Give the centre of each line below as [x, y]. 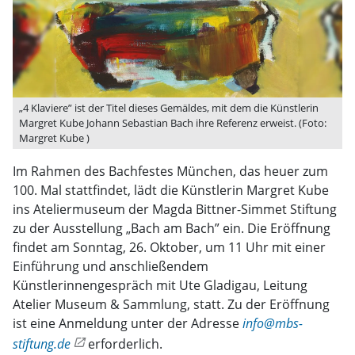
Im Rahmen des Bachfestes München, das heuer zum [170, 171]
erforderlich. [124, 344]
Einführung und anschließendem [111, 266]
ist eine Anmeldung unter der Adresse [128, 323]
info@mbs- [273, 323]
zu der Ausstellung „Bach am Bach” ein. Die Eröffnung [172, 228]
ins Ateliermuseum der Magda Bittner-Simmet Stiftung [175, 209]
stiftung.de [42, 344]
